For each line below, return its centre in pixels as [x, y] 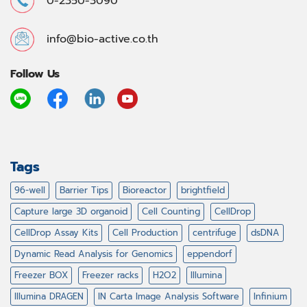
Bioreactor [145, 191]
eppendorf [210, 254]
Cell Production [145, 233]
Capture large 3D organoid [71, 212]
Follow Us [35, 74]
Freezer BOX [41, 275]
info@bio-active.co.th [102, 39]
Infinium [270, 297]
